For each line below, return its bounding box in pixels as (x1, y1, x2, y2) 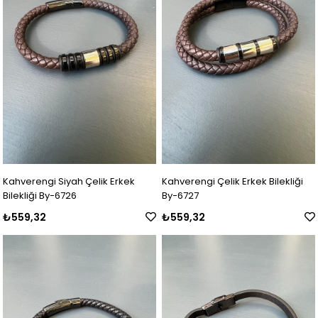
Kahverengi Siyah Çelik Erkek (3, 174, 136, 188)
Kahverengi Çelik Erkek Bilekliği (162, 174, 304, 188)
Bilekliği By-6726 (3, 188, 77, 202)
